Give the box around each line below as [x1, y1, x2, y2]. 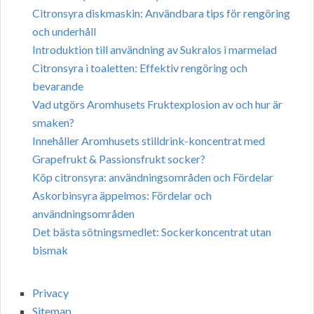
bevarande [32, 79, 83, 93]
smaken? [32, 116, 74, 130]
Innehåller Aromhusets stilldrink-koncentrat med [32, 134, 265, 148]
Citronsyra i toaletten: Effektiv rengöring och [32, 61, 247, 75]
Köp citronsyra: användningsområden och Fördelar [32, 170, 273, 184]
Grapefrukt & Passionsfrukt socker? [32, 152, 205, 166]
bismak [32, 243, 68, 257]
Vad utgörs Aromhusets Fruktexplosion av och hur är [32, 97, 282, 111]
